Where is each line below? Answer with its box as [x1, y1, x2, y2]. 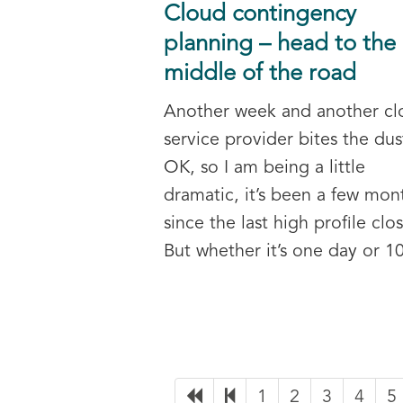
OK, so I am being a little [164, 158, 365, 177]
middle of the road [164, 62, 356, 85]
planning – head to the [164, 32, 396, 56]
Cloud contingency [164, 3, 356, 26]
